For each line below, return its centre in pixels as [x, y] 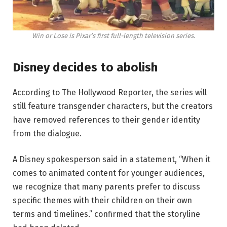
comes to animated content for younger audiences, [109, 173]
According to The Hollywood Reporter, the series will [110, 92]
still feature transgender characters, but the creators [113, 106]
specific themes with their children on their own [102, 201]
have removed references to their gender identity [106, 120]
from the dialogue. [47, 133]
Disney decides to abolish [85, 67]
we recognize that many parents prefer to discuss [106, 187]
